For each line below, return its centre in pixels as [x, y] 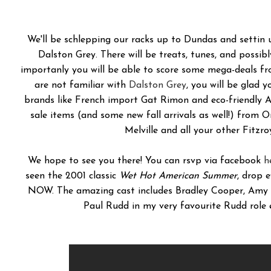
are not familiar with [82, 86]
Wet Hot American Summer [178, 176]
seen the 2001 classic [72, 176]
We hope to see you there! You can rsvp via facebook [146, 161]
